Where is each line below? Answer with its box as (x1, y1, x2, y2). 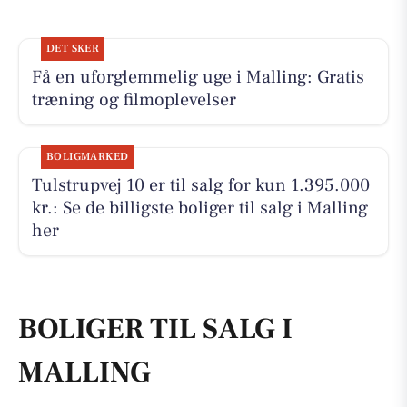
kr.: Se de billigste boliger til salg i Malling (31, 196, 368, 221)
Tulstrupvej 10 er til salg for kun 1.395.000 (31, 174, 370, 198)
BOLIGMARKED (45, 150, 129, 164)
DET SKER (45, 41, 100, 55)
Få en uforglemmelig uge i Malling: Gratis (31, 65, 364, 89)
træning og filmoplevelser (31, 87, 236, 112)
